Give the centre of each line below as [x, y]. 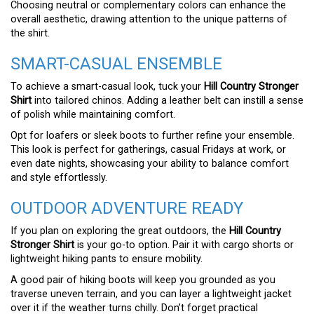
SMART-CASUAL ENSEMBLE [116, 63]
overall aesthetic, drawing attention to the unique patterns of [149, 19]
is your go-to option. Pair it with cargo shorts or [184, 245]
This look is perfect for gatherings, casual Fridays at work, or [148, 149]
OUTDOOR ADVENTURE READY [127, 208]
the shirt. [30, 33]
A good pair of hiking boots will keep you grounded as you [143, 280]
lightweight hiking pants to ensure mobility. [107, 259]
